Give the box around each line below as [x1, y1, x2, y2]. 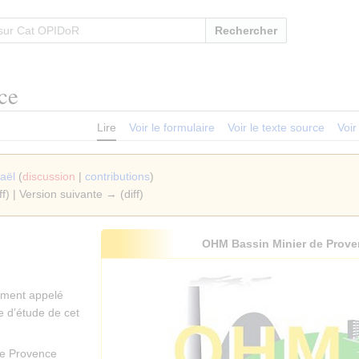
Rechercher [215, 24, 277, 37]
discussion [22, 170, 75, 184]
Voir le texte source [228, 121, 325, 135]
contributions [85, 170, 150, 184]
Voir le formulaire [129, 121, 215, 135]
